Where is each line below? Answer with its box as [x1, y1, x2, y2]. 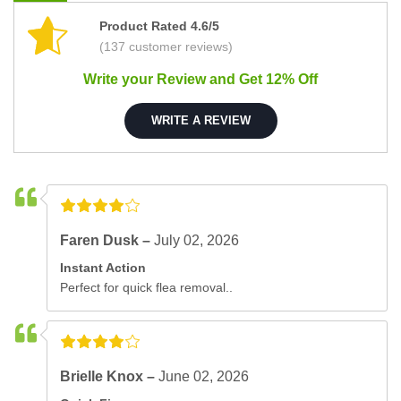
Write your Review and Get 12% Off [83, 71, 318, 87]
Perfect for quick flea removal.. [60, 279, 234, 294]
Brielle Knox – [60, 368, 159, 384]
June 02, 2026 [158, 368, 250, 384]
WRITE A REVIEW [150, 114, 251, 128]
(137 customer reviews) [99, 38, 233, 54]
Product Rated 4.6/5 [99, 18, 219, 33]
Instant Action [60, 260, 147, 275]
